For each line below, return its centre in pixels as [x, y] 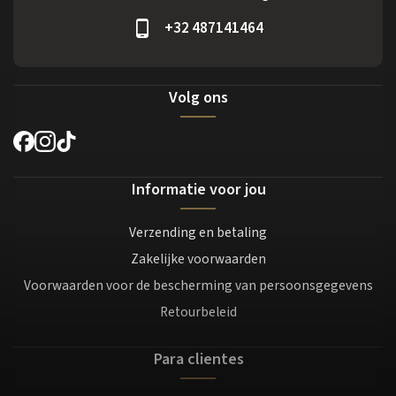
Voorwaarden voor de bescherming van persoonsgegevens [198, 286]
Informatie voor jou [198, 190]
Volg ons [198, 98]
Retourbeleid [198, 312]
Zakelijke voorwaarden [198, 259]
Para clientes [198, 359]
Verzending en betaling [198, 233]
